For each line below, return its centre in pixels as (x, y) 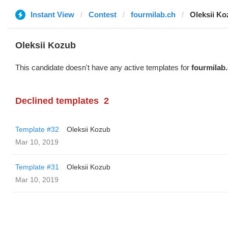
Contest (103, 15)
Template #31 (37, 167)
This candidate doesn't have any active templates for (103, 67)
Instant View (52, 15)
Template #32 (37, 129)
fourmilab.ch (153, 15)
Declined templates (57, 101)
